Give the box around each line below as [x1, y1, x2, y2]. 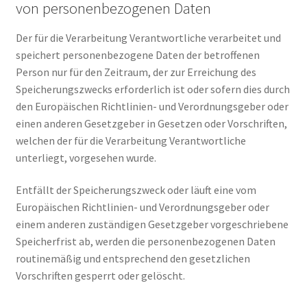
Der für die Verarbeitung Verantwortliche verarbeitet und [15, 30, 281, 45]
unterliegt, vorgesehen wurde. [15, 150, 156, 164]
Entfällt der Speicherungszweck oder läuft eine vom [15, 183, 256, 197]
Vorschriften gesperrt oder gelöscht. [15, 269, 185, 283]
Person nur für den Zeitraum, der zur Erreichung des [15, 64, 256, 79]
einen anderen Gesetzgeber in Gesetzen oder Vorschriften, [15, 116, 287, 130]
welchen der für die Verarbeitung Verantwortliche [15, 133, 246, 147]
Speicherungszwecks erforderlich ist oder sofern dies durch [15, 82, 290, 96]
